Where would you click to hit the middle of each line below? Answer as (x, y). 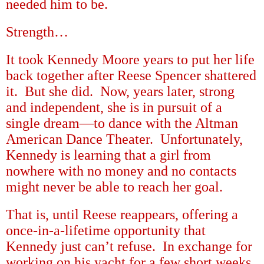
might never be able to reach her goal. (114, 187)
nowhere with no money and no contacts (121, 171)
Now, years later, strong (167, 91)
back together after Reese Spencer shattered (131, 75)
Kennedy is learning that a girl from (108, 155)
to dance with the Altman (166, 123)
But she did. (59, 91)
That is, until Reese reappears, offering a (122, 214)
